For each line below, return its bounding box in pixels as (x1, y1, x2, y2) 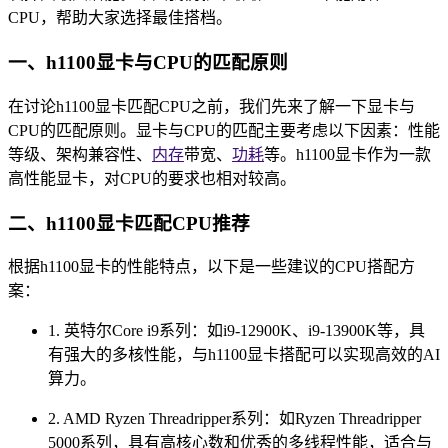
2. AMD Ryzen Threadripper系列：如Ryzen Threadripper (48, 410, 421, 428)
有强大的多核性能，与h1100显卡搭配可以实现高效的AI (48, 346, 440, 364)
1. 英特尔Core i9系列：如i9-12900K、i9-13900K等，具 (48, 322, 425, 340)
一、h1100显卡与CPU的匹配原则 (8, 52, 288, 74)
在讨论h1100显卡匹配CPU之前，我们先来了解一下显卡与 (8, 97, 415, 115)
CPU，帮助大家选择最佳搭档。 (8, 9, 232, 27)
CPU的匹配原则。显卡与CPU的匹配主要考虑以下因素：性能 (8, 121, 440, 139)
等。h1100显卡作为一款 (264, 145, 431, 163)
